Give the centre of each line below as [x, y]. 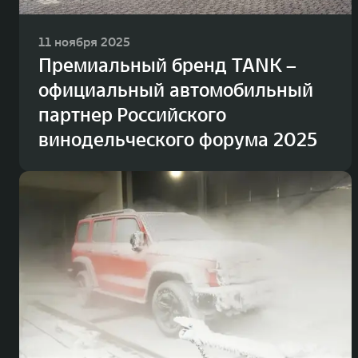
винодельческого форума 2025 [178, 140]
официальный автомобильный [176, 90]
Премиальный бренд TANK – [167, 66]
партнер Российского [132, 115]
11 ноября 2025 [84, 42]
